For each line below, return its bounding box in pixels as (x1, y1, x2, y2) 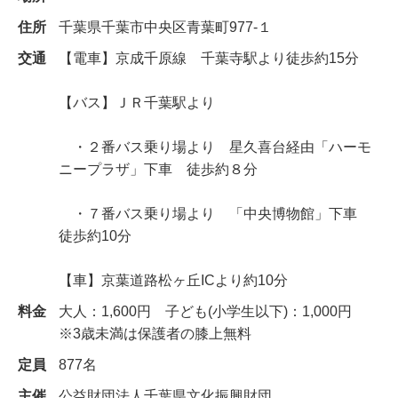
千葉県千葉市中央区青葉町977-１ (59, 19, 272, 36)
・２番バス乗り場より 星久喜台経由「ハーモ (59, 139, 371, 155)
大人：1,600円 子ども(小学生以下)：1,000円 (59, 303, 366, 320)
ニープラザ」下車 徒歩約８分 (59, 161, 258, 178)
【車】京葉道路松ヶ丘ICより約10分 (59, 272, 288, 289)
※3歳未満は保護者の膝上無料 (59, 325, 251, 342)
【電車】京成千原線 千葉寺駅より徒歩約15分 (59, 50, 359, 67)
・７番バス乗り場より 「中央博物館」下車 (59, 205, 371, 222)
